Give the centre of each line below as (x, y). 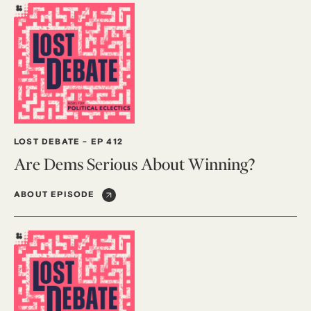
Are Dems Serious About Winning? (134, 164)
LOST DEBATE (47, 142)
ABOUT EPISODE (54, 195)
